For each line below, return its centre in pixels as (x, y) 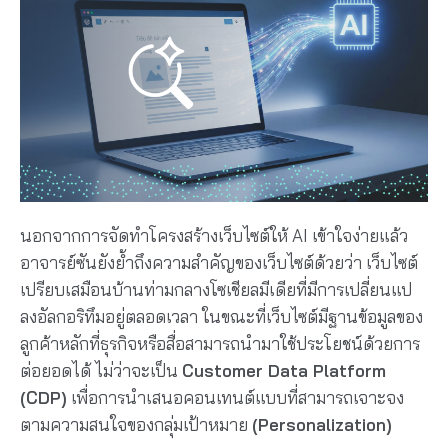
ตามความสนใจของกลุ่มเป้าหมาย (136, 424)
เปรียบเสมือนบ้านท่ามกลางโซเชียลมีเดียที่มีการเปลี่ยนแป (216, 289)
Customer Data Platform (284, 370)
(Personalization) (322, 424)
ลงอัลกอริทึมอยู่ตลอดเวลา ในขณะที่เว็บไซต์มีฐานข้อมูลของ (221, 316)
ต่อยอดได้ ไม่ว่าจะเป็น (101, 370)
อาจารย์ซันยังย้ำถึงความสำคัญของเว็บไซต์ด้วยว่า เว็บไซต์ (219, 262)
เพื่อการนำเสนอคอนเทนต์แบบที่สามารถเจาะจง (235, 397)
